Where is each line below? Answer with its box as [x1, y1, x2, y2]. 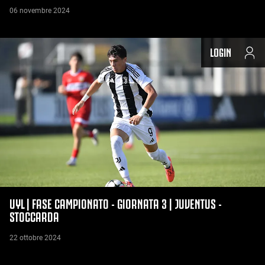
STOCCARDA [9, 208, 59, 224]
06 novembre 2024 [9, 7, 70, 15]
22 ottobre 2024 [9, 234, 61, 243]
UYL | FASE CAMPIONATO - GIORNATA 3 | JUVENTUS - [9, 195, 222, 211]
